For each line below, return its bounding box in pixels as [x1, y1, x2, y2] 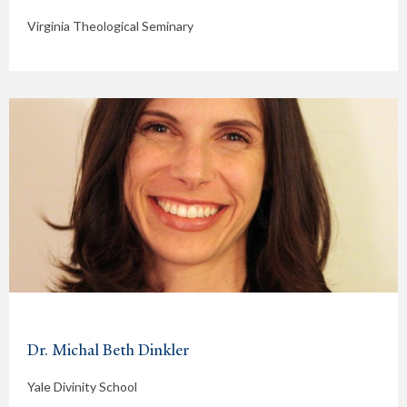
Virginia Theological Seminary [27, 17, 194, 34]
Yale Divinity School [27, 378, 137, 394]
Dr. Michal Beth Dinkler [27, 339, 189, 360]
